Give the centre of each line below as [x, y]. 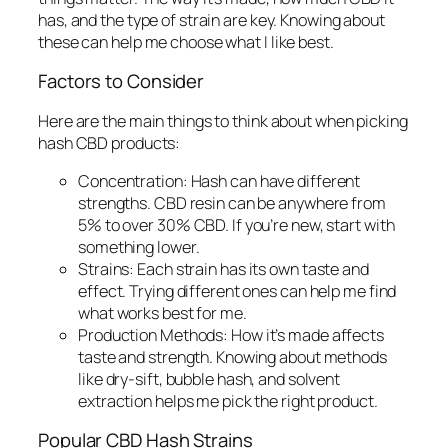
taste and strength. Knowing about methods [232, 356]
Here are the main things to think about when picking [223, 120]
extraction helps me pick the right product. [228, 400]
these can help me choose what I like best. [186, 41]
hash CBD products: [109, 142]
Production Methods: [153, 334]
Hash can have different [274, 180]
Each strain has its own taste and [251, 268]
